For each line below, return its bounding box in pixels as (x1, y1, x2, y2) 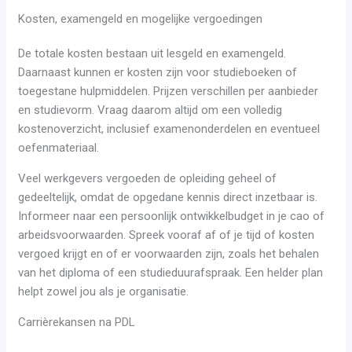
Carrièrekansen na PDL (18, 315, 136, 330)
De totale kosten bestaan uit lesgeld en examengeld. (18, 46, 287, 61)
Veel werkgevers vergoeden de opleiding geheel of (18, 171, 277, 186)
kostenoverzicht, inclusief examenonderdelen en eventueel (18, 122, 321, 137)
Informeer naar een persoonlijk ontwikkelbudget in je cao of (18, 209, 325, 224)
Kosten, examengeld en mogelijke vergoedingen (18, 12, 263, 27)
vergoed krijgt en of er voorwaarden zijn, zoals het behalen (18, 247, 320, 262)
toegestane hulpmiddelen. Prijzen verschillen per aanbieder (18, 84, 319, 99)
